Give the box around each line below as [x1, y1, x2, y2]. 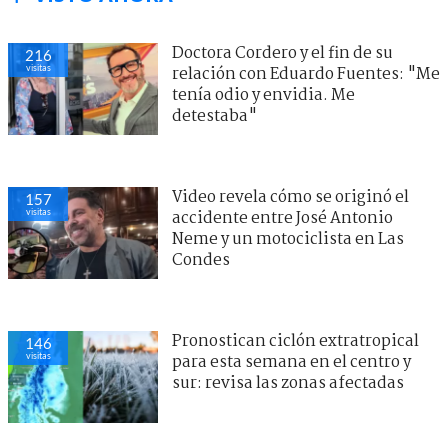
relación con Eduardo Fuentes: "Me [172, 61, 440, 87]
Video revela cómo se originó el [172, 184, 409, 210]
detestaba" [172, 103, 257, 129]
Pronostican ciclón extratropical [172, 328, 419, 354]
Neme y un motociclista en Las [172, 226, 404, 252]
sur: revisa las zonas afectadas [172, 370, 404, 396]
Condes [172, 247, 230, 273]
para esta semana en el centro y [172, 349, 411, 375]
